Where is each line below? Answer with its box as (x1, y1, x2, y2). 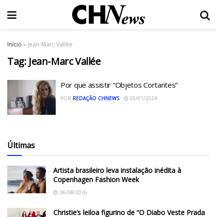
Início (7, 40, 22, 48)
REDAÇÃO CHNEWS (73, 95, 119, 102)
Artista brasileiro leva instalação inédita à (53, 165, 181, 175)
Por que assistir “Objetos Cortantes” (61, 80, 178, 90)
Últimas (7, 139, 35, 151)
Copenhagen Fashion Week (53, 174, 139, 184)
